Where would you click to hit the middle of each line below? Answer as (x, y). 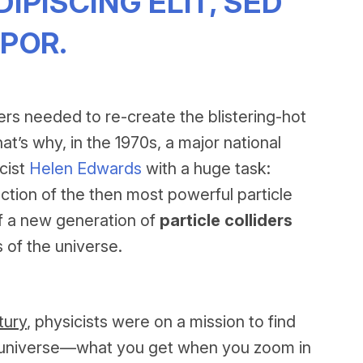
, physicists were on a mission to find (161, 322)
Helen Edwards (85, 169)
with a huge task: (206, 169)
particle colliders (226, 220)
